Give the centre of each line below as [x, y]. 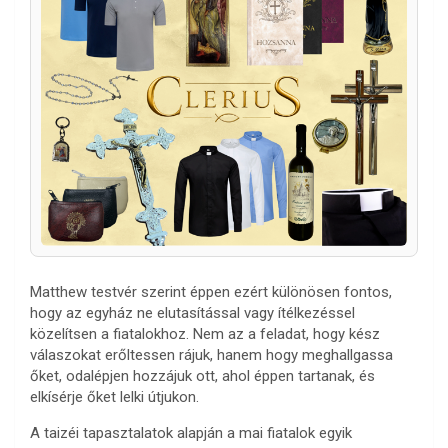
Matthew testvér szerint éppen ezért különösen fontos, [211, 292]
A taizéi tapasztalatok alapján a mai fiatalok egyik [191, 433]
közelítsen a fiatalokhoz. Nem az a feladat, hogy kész [205, 334]
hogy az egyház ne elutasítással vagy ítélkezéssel [192, 313]
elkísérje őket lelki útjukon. [114, 397]
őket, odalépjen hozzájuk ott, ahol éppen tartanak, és [202, 376]
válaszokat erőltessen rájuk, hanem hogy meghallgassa [211, 355]
